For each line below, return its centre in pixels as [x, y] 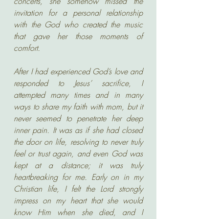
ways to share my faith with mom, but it [78, 107]
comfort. [27, 48]
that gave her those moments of [78, 36]
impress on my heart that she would [78, 200]
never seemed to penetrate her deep [78, 118]
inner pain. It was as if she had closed [78, 130]
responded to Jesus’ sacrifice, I [78, 83]
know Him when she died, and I [78, 212]
